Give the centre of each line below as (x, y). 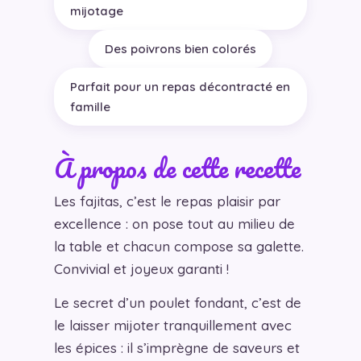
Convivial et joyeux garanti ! (141, 269)
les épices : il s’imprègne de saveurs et (176, 348)
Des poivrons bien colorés (180, 49)
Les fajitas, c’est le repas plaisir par (167, 201)
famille (90, 107)
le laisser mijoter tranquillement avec (172, 326)
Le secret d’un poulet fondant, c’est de (177, 303)
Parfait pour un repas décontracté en (180, 87)
